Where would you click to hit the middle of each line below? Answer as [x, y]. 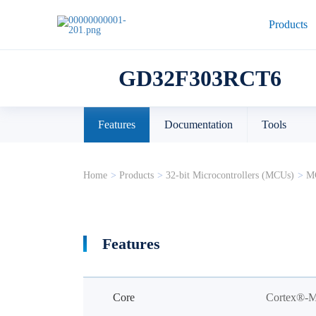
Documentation [198, 124]
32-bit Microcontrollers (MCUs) [230, 175]
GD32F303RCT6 [200, 78]
